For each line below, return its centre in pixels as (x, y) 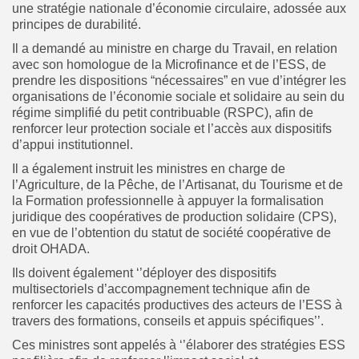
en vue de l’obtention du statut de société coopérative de (171, 232)
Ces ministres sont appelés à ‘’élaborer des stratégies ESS (179, 345)
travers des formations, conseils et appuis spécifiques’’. (168, 321)
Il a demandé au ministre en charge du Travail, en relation (175, 48)
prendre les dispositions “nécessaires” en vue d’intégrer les (179, 80)
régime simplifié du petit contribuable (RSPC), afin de (163, 112)
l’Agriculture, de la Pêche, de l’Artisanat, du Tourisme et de (177, 184)
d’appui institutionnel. (73, 144)
